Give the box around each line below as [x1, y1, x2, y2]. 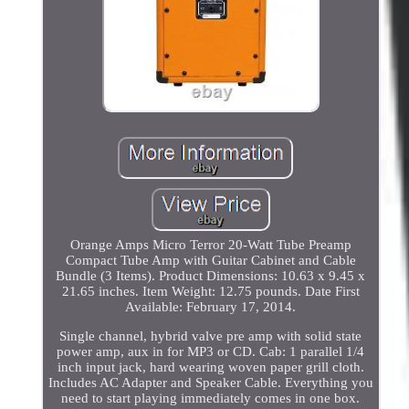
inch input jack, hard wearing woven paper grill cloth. [57, 359, 364, 374]
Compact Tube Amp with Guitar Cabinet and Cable [65, 252, 356, 267]
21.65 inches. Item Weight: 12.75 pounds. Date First [61, 283, 360, 299]
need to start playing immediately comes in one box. [61, 390, 361, 405]
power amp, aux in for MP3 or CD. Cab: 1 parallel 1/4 [57, 343, 365, 359]
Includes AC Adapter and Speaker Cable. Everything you [47, 374, 373, 390]
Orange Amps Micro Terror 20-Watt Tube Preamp [69, 236, 351, 252]
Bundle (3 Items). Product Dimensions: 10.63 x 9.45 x [56, 267, 366, 283]
